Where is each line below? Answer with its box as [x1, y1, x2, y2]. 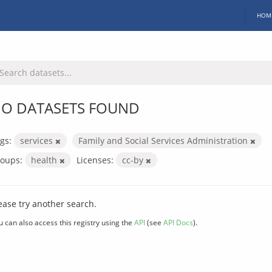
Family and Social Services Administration [78, 134, 250, 146]
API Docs [163, 217, 193, 227]
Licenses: [76, 154, 114, 166]
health [31, 154, 59, 166]
